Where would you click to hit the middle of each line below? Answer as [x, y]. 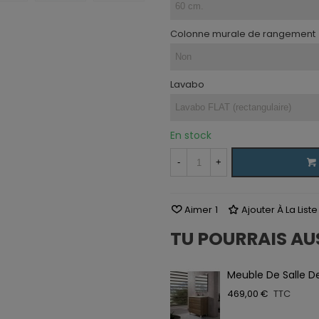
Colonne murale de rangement [243, 34]
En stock [191, 135]
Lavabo [187, 84]
